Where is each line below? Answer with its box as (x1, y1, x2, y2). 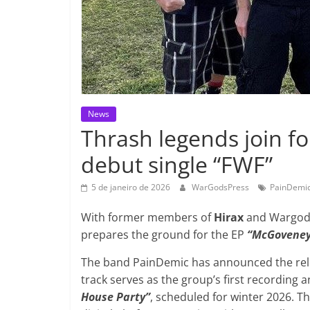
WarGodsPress (192, 181, 251, 193)
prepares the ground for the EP (81, 226, 247, 242)
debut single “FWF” (81, 149, 273, 179)
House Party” (81, 289, 150, 304)
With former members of (81, 209, 214, 225)
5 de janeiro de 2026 (91, 181, 170, 193)
